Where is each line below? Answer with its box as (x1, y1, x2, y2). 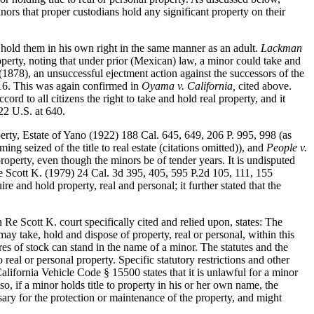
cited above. (235, 80, 292, 93)
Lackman (261, 42, 303, 55)
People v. (266, 142, 308, 154)
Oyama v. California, (142, 80, 236, 93)
